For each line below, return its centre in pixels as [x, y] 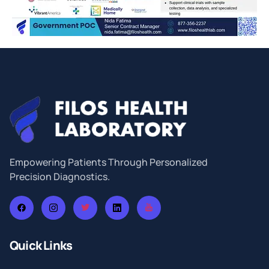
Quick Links [41, 246]
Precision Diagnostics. [60, 177]
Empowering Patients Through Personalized [109, 162]
